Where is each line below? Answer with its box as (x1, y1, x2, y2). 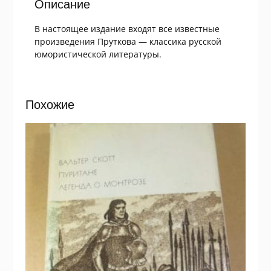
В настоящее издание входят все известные (34, 23, 220, 35)
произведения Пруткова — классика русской (34, 36, 221, 48)
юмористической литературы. (34, 48, 162, 60)
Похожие (25, 98, 74, 112)
